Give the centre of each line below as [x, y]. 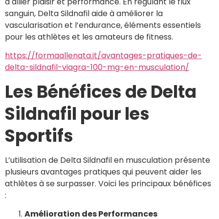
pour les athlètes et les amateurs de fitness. [89, 37]
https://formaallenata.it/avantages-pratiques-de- [103, 56]
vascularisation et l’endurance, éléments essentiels [103, 25]
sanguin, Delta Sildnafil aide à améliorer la [84, 13]
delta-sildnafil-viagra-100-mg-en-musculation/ [97, 67]
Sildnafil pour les [77, 113]
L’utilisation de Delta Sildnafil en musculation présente [108, 160]
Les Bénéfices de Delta [101, 91]
